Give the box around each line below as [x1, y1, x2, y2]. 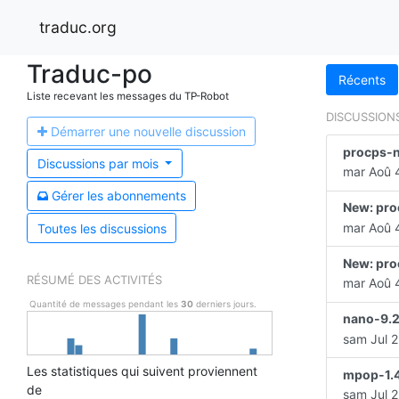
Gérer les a [51, 188, 114, 204]
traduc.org [39, 17, 117, 37]
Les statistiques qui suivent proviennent [27, 363, 257, 379]
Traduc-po [27, 58, 152, 89]
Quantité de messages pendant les [28, 298, 181, 310]
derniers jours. [192, 298, 256, 310]
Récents [338, 71, 386, 87]
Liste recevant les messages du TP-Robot [27, 89, 229, 102]
